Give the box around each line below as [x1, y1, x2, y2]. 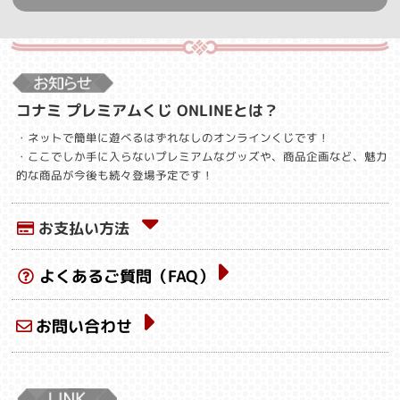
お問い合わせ [36, 315, 133, 338]
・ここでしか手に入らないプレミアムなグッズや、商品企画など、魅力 [16, 149, 388, 165]
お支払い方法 [38, 218, 130, 239]
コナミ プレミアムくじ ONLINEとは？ [16, 100, 279, 121]
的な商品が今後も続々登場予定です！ [16, 168, 214, 184]
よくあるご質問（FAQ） [39, 265, 215, 288]
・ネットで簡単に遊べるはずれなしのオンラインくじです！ [16, 130, 330, 146]
